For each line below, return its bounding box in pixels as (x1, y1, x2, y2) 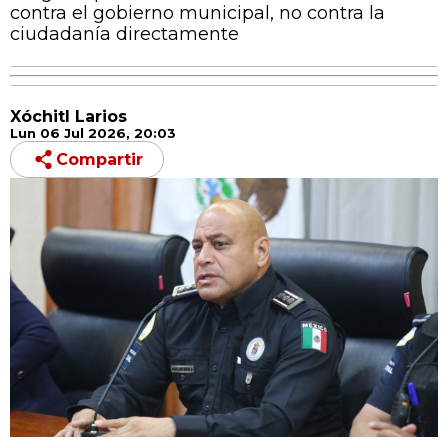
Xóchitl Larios (10, 106, 127, 126)
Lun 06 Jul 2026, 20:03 (10, 124, 176, 141)
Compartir (56, 149, 143, 169)
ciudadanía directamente (10, 22, 239, 45)
